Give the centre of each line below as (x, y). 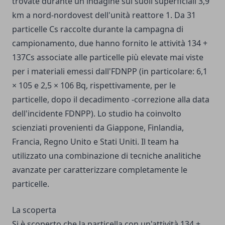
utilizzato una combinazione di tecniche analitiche (106, 156)
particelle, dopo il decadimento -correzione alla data (111, 99)
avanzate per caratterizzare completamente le (100, 170)
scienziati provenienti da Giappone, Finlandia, (98, 128)
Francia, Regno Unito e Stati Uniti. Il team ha (95, 142)
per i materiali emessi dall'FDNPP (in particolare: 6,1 (110, 71)
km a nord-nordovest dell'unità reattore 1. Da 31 (104, 15)
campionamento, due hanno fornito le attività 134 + (110, 43)
